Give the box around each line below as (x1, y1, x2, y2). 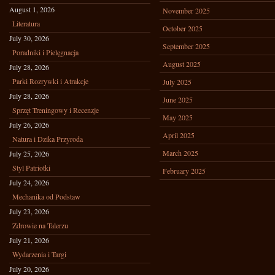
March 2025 (163, 148, 198, 158)
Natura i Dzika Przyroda (12, 134, 83, 144)
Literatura (12, 18, 40, 28)
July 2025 (163, 77, 192, 87)
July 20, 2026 (9, 264, 49, 274)
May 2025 (163, 112, 193, 122)
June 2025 (163, 95, 193, 104)
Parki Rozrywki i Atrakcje (12, 76, 88, 86)
